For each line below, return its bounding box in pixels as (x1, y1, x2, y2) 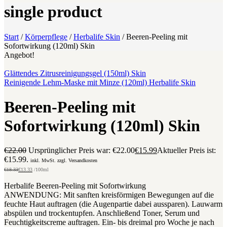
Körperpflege (25, 32, 67, 41)
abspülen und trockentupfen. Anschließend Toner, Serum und (4, 209, 200, 218)
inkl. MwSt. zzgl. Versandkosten (30, 158, 97, 164)
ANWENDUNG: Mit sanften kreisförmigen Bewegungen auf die (4, 191, 214, 200)
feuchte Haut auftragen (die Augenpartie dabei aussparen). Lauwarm (4, 200, 222, 209)
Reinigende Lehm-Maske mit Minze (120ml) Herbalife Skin (4, 78, 196, 87)
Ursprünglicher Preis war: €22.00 (28, 146, 135, 155)
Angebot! (4, 50, 34, 59)
